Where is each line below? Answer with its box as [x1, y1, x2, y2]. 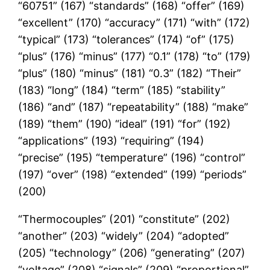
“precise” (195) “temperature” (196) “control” [18, 151, 246, 164]
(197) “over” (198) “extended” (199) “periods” [18, 168, 247, 181]
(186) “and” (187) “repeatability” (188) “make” [18, 100, 249, 113]
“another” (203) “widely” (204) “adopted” [18, 229, 230, 242]
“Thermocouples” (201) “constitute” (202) [18, 212, 231, 225]
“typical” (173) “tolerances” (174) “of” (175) [18, 33, 235, 46]
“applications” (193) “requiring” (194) [18, 134, 205, 147]
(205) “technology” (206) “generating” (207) [18, 246, 246, 259]
